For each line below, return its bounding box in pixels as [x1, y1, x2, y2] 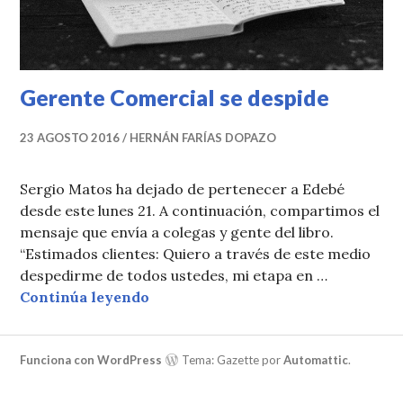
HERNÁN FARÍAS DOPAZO [130, 130, 277, 145]
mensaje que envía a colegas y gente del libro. [20, 222, 335, 241]
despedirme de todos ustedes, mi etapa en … [20, 265, 328, 284]
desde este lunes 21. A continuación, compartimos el [20, 201, 381, 219]
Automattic [283, 352, 349, 367]
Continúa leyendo [20, 287, 150, 306]
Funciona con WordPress [20, 352, 163, 367]
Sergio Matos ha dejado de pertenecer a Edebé [20, 179, 345, 198]
